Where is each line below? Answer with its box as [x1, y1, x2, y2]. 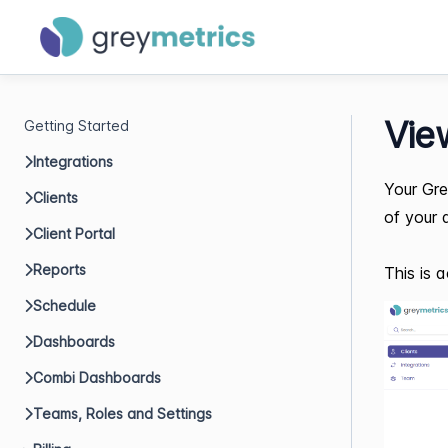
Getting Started [24, 117, 129, 134]
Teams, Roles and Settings [33, 405, 212, 422]
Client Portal [33, 225, 115, 242]
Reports [33, 261, 86, 278]
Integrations [33, 153, 113, 170]
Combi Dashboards [33, 369, 161, 386]
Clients [33, 189, 78, 206]
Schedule [33, 297, 96, 314]
